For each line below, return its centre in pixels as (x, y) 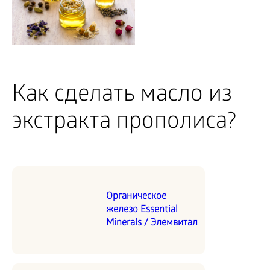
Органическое (136, 196)
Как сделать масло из (122, 96)
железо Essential (142, 210)
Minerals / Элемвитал (152, 223)
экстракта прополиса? (124, 123)
